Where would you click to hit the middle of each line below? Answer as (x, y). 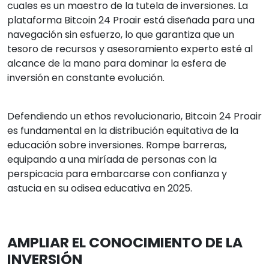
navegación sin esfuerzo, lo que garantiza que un (121, 35)
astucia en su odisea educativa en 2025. (100, 188)
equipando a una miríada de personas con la (112, 159)
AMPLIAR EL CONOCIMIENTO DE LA (125, 242)
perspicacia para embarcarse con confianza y (117, 174)
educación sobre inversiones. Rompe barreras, (117, 145)
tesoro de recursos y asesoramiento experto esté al (130, 49)
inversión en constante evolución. (86, 78)
